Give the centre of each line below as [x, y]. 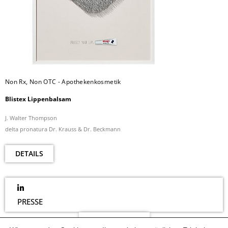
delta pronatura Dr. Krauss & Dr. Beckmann [63, 129]
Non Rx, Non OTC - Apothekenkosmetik [63, 82]
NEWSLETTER [114, 222]
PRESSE [30, 202]
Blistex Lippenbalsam [38, 99]
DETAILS [29, 153]
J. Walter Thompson [31, 118]
